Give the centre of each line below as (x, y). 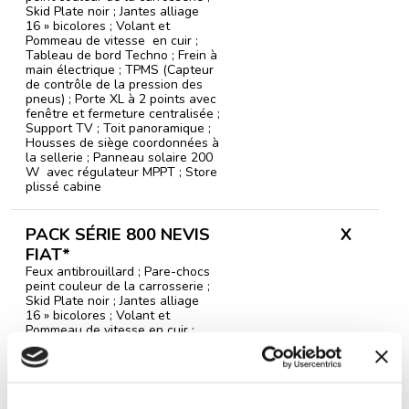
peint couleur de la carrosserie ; (118, 286)
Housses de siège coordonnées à (122, 143)
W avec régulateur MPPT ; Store (121, 172)
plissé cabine (63, 187)
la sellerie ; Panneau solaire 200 (119, 157)
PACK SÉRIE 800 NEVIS (118, 235)
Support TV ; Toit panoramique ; (118, 128)
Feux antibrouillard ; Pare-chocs (118, 272)
